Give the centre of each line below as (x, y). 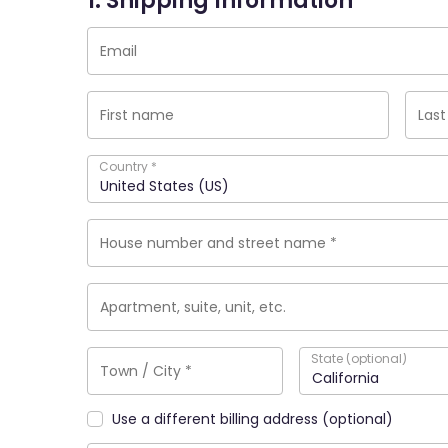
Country (125, 166)
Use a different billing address (217, 419)
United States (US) (164, 186)
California (345, 378)
